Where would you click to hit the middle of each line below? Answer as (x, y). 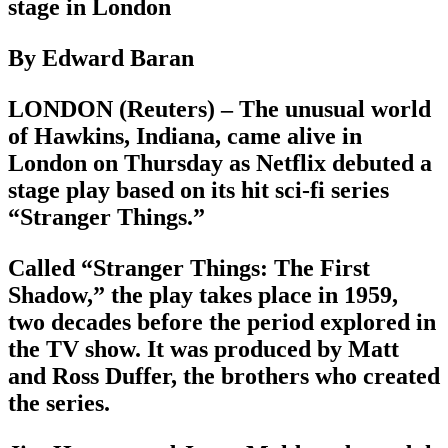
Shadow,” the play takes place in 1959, (203, 295)
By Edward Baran (101, 58)
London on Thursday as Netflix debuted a (220, 163)
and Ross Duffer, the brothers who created (224, 376)
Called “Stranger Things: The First (189, 268)
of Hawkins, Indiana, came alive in (185, 136)
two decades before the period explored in (222, 322)
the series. (59, 403)
